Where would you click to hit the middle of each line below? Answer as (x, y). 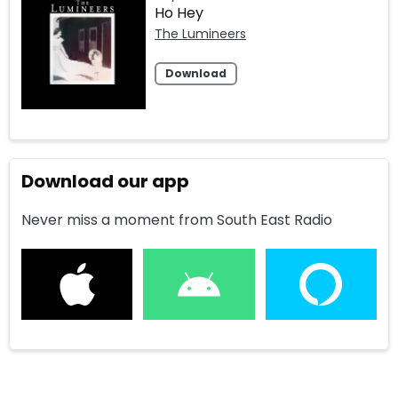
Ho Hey (179, 13)
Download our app (106, 181)
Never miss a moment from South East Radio (177, 219)
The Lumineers (201, 34)
